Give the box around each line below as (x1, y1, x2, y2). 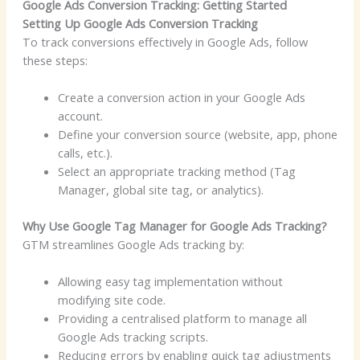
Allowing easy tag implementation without (57, 273, 283, 290)
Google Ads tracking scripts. (57, 329, 208, 346)
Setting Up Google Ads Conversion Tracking (22, 14, 258, 31)
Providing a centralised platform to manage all (57, 310, 307, 327)
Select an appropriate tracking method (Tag (57, 163, 296, 180)
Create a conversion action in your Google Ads (57, 89, 305, 106)
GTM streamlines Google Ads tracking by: (22, 236, 244, 253)
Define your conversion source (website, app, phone (57, 126, 337, 143)
